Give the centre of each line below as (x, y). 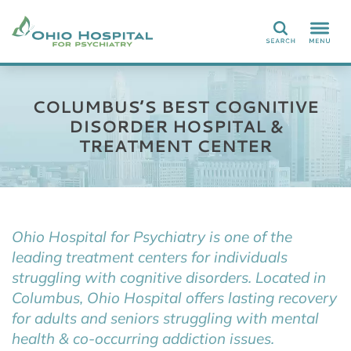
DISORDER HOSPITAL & (175, 126)
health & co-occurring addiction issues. (143, 338)
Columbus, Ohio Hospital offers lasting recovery (174, 298)
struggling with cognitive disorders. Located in (169, 277)
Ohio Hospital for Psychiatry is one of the (152, 237)
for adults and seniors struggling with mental (165, 318)
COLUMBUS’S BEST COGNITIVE (175, 107)
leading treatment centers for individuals (150, 257)
